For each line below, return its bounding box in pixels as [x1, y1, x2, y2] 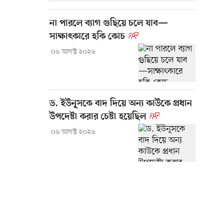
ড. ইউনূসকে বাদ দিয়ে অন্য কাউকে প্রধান [49, 98, 192, 110]
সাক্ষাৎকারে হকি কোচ [49, 31, 125, 43]
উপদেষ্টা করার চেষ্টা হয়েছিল [49, 111, 146, 123]
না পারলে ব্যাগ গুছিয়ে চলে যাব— [49, 18, 168, 30]
